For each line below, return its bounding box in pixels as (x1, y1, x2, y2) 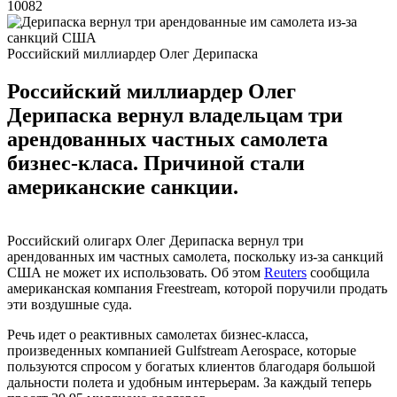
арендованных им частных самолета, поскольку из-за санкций (7, 248, 384, 264)
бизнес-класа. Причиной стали (7, 151, 305, 175)
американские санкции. (7, 175, 238, 198)
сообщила (307, 264, 370, 280)
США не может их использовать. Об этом (7, 264, 264, 280)
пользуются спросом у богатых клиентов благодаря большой (7, 358, 376, 374)
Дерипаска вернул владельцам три (7, 103, 343, 127)
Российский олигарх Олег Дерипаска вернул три (7, 232, 304, 248)
